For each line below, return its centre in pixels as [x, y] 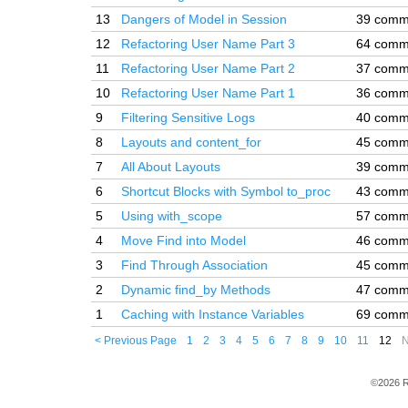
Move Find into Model [184, 240]
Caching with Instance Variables [213, 314]
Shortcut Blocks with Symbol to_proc [226, 191]
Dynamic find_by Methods [196, 290]
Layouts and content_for [191, 142]
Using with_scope [172, 216]
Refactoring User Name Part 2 [208, 68]
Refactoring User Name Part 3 [208, 44]
